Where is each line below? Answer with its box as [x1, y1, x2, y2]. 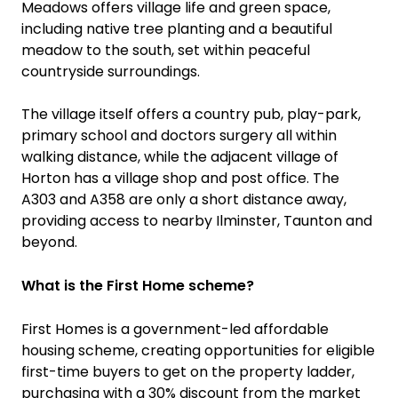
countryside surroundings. [21, 61, 200, 82]
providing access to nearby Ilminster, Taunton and [21, 211, 372, 231]
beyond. [21, 232, 77, 252]
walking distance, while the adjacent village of [21, 147, 338, 167]
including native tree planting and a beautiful [21, 19, 332, 39]
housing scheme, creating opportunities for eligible [21, 340, 375, 361]
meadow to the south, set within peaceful [21, 40, 310, 60]
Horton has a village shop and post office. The [21, 168, 339, 188]
